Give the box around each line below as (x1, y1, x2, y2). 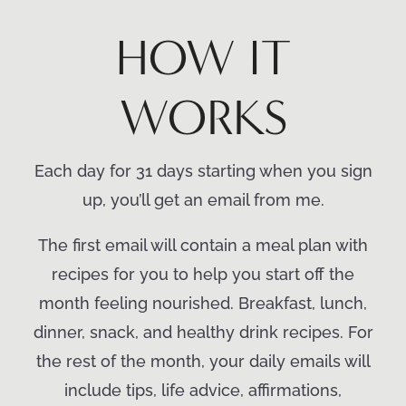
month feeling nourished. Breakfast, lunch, (39, 294, 367, 313)
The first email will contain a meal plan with (38, 236, 368, 255)
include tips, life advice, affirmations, (64, 381, 342, 400)
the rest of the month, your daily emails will (35, 352, 371, 371)
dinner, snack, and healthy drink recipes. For (33, 323, 373, 342)
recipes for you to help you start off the (52, 265, 354, 284)
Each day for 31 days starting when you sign (34, 161, 372, 180)
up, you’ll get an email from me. (82, 190, 324, 209)
